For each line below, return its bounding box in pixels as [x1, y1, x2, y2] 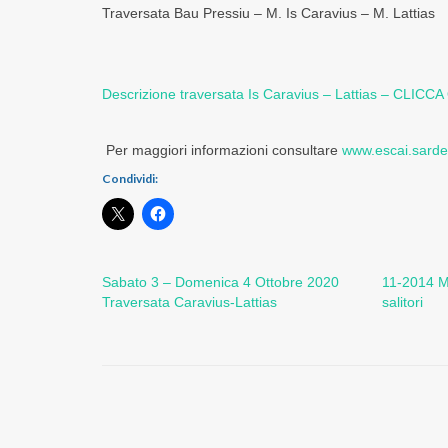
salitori [381, 293, 423, 310]
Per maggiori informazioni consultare [102, 141, 342, 158]
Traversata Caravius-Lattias [102, 293, 277, 310]
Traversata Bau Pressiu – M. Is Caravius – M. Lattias [102, 4, 435, 21]
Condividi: [102, 170, 158, 186]
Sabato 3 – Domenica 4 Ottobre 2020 [102, 273, 339, 290]
